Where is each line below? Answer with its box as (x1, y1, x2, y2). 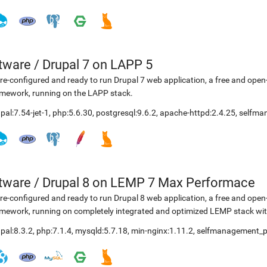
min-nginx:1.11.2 (131, 226, 193, 235)
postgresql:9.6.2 (96, 108, 156, 117)
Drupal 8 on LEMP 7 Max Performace (42, 175, 255, 190)
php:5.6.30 (52, 108, 92, 117)
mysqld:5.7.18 (75, 226, 128, 235)
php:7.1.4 (36, 226, 72, 235)
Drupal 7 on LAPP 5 (42, 57, 153, 72)
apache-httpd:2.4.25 (160, 108, 235, 117)
